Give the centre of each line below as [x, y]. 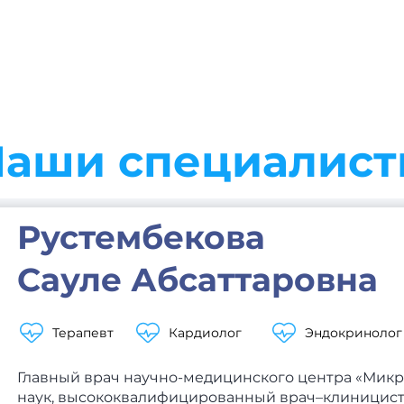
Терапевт [83, 333]
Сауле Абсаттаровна [198, 280]
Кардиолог [206, 333]
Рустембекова [142, 237]
